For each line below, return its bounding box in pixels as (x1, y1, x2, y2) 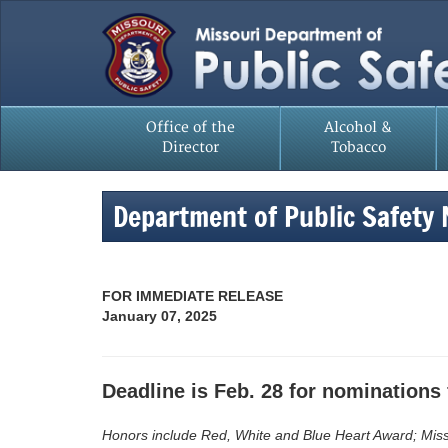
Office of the (146, 119, 235, 136)
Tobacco (330, 139, 386, 156)
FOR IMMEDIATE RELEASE (102, 288, 283, 304)
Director (162, 139, 219, 156)
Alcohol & (324, 119, 392, 136)
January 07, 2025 (102, 308, 217, 324)
